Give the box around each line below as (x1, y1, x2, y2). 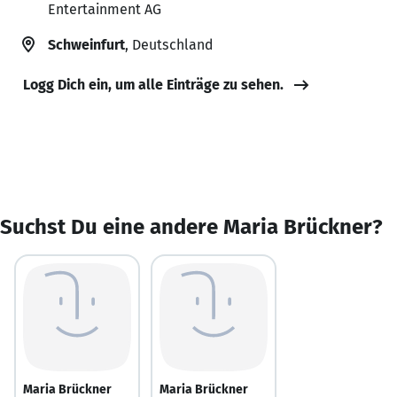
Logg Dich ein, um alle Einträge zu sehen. (23, 75, 284, 93)
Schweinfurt (48, 35, 125, 53)
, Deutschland (125, 35, 213, 53)
